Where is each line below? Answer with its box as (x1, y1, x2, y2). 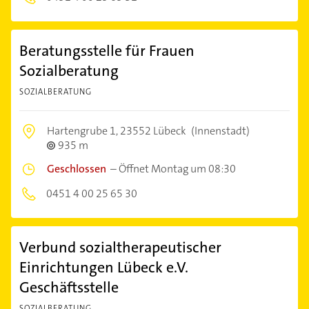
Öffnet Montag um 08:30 (119, 161, 236, 176)
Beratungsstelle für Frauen (19, 41, 195, 61)
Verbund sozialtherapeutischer (19, 237, 221, 257)
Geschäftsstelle (19, 277, 119, 297)
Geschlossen (47, 161, 106, 176)
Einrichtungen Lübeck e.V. (19, 257, 188, 277)
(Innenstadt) (189, 123, 250, 138)
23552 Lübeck (120, 123, 186, 138)
